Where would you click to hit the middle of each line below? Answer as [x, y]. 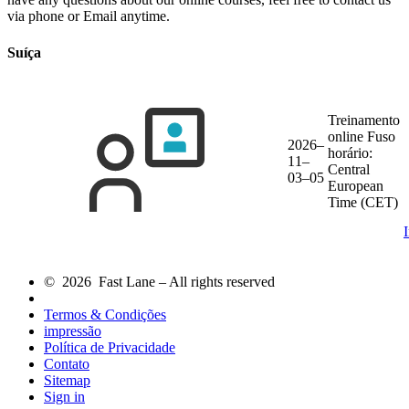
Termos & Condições [105, 314]
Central [349, 169]
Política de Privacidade [110, 347]
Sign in [64, 396]
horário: [350, 152]
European [356, 185]
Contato [67, 363]
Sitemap [67, 380]
